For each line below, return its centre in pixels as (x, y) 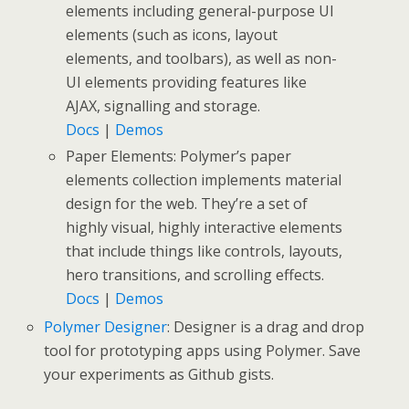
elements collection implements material (204, 180)
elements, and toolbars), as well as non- (202, 58)
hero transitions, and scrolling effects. (195, 275)
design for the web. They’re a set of (187, 204)
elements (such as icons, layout (172, 34)
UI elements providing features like (187, 82)
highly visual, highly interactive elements (204, 228)
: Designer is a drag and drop (266, 326)
